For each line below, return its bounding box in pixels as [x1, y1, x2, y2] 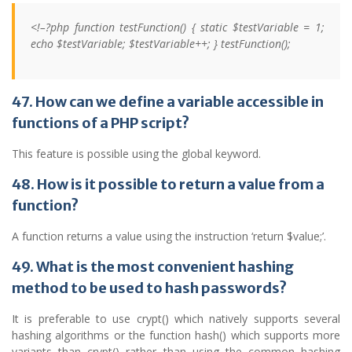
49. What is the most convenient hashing [12, 258, 294, 277]
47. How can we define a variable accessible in [12, 93, 324, 112]
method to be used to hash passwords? [12, 279, 287, 298]
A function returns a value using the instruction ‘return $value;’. [12, 229, 326, 244]
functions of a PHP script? [12, 114, 189, 133]
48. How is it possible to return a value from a [12, 175, 324, 194]
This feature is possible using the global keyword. [12, 146, 261, 162]
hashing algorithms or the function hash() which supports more [12, 328, 340, 343]
